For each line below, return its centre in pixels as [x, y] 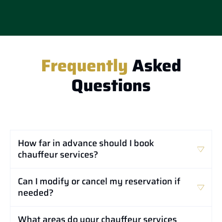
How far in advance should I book [86, 143]
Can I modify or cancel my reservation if [99, 182]
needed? [36, 193]
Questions [111, 85]
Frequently [84, 66]
